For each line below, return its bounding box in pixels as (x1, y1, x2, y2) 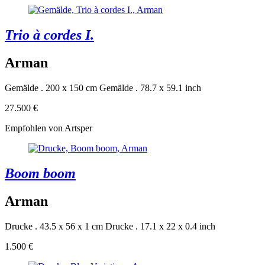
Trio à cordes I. (5, 27, 94, 43)
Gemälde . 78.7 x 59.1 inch (99, 83, 201, 93)
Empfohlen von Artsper (5, 123, 92, 134)
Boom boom (5, 166, 76, 182)
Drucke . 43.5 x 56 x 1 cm (5, 221, 103, 231)
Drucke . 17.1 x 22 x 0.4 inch (105, 221, 215, 231)
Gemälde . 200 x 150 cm (5, 83, 97, 93)
